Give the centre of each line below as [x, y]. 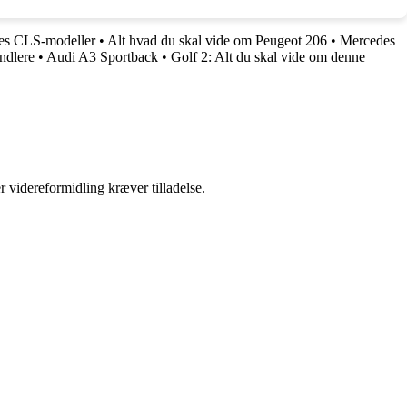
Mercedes [367, 41]
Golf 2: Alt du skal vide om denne [268, 57]
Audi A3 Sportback [102, 57]
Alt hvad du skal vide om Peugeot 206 [217, 41]
